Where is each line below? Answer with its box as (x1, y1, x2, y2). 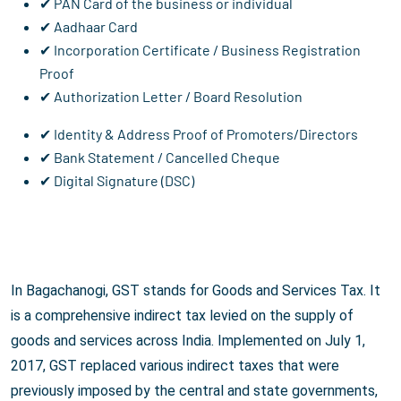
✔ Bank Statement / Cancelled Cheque (39, 149, 280, 166)
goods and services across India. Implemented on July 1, (11, 332, 365, 350)
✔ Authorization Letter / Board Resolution (39, 88, 303, 106)
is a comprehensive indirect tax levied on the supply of (11, 307, 354, 325)
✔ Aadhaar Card (39, 18, 138, 36)
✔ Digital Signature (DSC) (39, 172, 194, 190)
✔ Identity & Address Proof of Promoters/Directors (39, 125, 358, 143)
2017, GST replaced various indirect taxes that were (11, 357, 339, 375)
